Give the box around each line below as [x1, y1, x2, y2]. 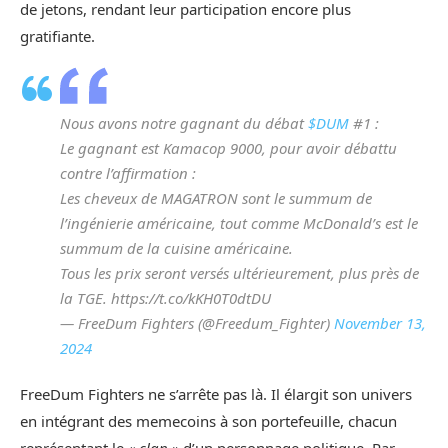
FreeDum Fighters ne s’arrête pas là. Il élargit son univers [20, 383, 412, 404]
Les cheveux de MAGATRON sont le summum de [60, 187, 372, 208]
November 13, [334, 312, 426, 333]
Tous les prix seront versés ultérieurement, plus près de [60, 262, 419, 283]
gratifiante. [20, 25, 95, 46]
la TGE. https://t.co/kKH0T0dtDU [60, 287, 271, 308]
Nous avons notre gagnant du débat [60, 112, 308, 133]
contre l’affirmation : [60, 162, 196, 183]
